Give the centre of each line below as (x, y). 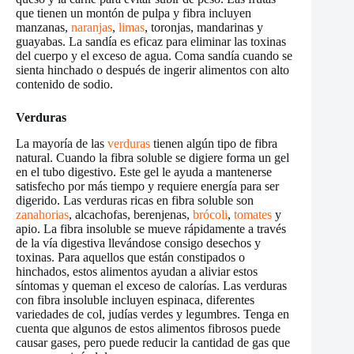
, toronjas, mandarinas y (204, 27)
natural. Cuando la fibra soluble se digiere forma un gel (153, 157)
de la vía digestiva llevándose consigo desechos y (138, 243)
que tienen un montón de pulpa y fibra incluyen (134, 13)
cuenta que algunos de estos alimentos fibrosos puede (148, 328)
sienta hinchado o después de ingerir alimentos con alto (153, 70)
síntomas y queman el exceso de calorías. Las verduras (151, 285)
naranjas (92, 27)
